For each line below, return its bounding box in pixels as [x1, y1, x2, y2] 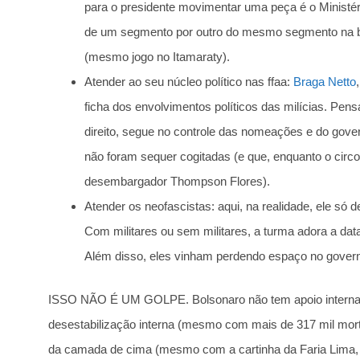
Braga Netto [293, 75, 356, 89]
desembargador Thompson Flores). [84, 174, 270, 189]
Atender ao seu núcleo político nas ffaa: [84, 75, 293, 89]
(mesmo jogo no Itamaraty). [84, 50, 230, 64]
